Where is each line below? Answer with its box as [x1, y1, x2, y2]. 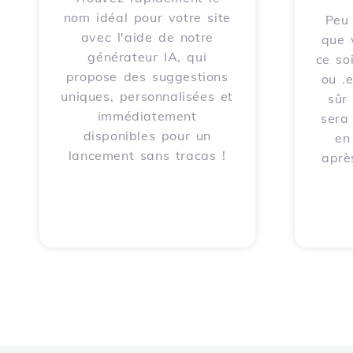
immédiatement [97, 108, 197, 124]
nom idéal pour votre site [63, 9, 231, 25]
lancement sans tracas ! [68, 147, 226, 163]
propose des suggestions [65, 69, 229, 84]
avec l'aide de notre [80, 29, 214, 45]
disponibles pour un [83, 128, 211, 143]
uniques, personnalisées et [61, 88, 234, 104]
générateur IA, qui [87, 49, 207, 65]
